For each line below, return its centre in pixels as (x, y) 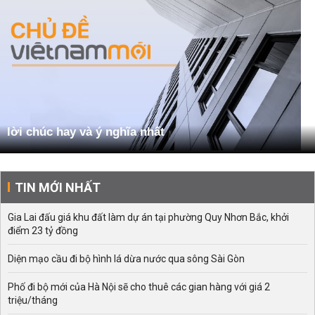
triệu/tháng (33, 301)
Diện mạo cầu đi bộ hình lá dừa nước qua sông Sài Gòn (126, 259)
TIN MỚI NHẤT (58, 188)
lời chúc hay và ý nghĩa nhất (86, 132)
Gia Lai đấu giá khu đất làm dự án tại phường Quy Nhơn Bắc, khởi (148, 218)
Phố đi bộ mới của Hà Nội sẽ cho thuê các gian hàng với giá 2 (139, 287)
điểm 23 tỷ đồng (43, 231)
